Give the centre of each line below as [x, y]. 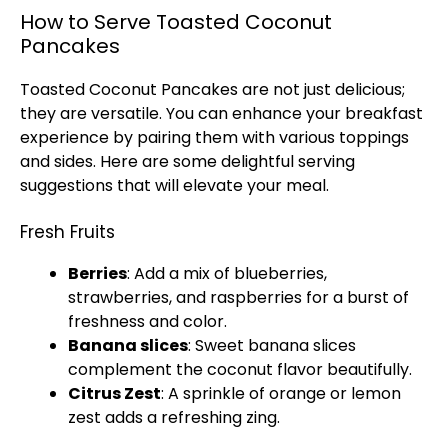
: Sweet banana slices [272, 345]
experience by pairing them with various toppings [214, 137]
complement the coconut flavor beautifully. [240, 369]
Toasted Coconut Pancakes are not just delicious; [212, 89]
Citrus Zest [114, 393]
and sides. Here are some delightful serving [187, 161]
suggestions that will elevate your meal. [174, 185]
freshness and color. [147, 321]
